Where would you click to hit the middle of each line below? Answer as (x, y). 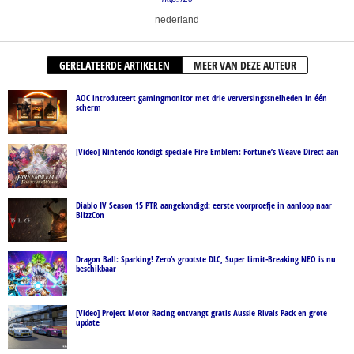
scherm (88, 107)
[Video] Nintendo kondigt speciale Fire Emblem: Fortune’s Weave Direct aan (207, 151)
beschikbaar (96, 268)
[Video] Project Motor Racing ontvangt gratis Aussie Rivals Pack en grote (201, 312)
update (88, 322)
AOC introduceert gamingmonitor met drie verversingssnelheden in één (201, 97)
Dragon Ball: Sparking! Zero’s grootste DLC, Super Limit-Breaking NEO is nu (206, 258)
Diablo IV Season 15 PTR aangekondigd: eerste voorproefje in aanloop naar (204, 205)
